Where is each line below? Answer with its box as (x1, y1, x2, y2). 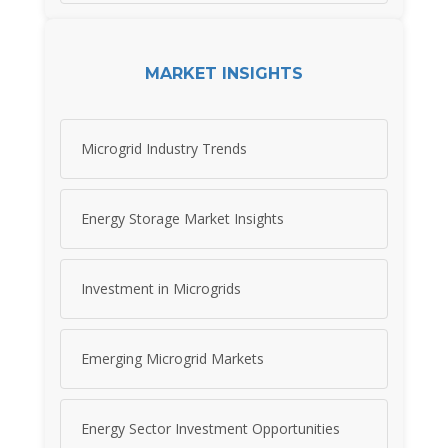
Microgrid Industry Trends (81, 138, 247, 158)
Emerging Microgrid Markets (81, 348, 264, 368)
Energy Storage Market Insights (81, 208, 284, 228)
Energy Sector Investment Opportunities (81, 418, 340, 438)
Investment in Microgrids (81, 278, 241, 298)
